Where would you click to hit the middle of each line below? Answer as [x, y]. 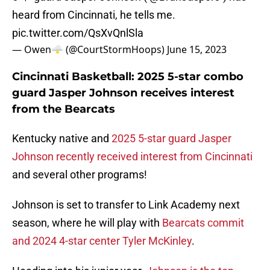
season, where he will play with [87, 223]
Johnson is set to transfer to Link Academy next [126, 205]
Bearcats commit [203, 223]
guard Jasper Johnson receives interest [123, 93]
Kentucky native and [62, 139]
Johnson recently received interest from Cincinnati [132, 157]
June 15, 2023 [197, 50]
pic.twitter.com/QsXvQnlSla [78, 33]
